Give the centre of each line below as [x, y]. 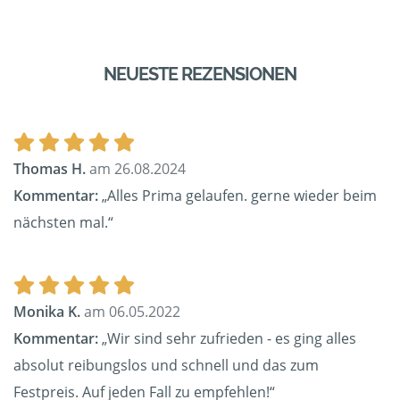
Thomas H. [50, 169]
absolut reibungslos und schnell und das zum [166, 366]
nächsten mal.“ [63, 223]
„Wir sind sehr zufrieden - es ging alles [227, 339]
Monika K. [47, 312]
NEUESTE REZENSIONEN [200, 75]
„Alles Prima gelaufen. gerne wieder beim [237, 196]
